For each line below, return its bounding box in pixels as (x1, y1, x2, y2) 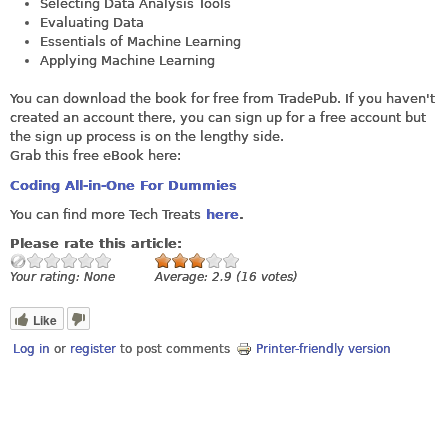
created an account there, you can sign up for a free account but (10, 110, 426, 126)
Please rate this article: (10, 236, 187, 252)
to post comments (116, 341, 231, 356)
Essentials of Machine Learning (40, 33, 241, 49)
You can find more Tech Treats (10, 206, 201, 222)
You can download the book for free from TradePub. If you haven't (10, 91, 435, 107)
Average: (155, 270, 212, 285)
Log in (13, 341, 51, 356)
